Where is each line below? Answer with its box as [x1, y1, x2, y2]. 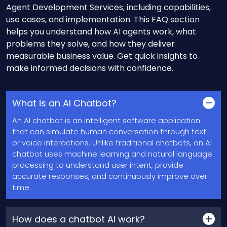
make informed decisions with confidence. [6, 62, 173, 74]
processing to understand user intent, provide [12, 160, 183, 171]
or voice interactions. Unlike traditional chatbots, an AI [12, 137, 212, 148]
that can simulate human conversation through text [12, 126, 206, 137]
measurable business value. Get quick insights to [6, 50, 198, 62]
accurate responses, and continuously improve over [12, 171, 207, 182]
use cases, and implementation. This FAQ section [6, 14, 200, 26]
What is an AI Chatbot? [12, 96, 117, 109]
